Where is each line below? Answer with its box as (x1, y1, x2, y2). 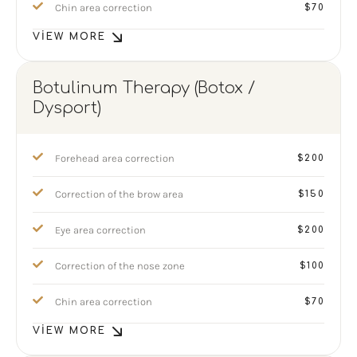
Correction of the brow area (55, 188, 183, 200)
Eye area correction (55, 224, 146, 236)
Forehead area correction (55, 152, 175, 164)
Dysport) (33, 99, 101, 117)
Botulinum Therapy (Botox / (33, 79, 255, 97)
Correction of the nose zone (55, 260, 185, 272)
